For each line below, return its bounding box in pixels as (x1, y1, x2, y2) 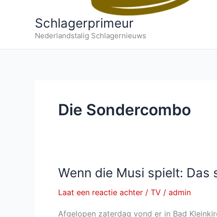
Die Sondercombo (58, 100, 191, 119)
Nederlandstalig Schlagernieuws (35, 31, 146, 40)
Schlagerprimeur (35, 15, 134, 31)
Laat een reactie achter (58, 187, 143, 197)
